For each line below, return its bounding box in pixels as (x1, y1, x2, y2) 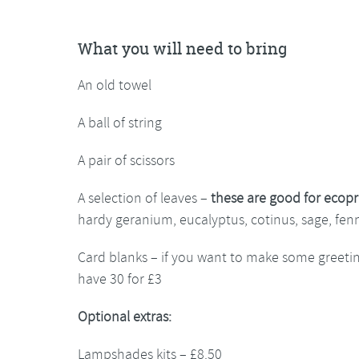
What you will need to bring (78, 38, 287, 60)
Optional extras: (78, 308, 171, 326)
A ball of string (78, 114, 162, 132)
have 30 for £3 (78, 270, 162, 288)
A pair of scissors (78, 151, 175, 170)
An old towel (78, 76, 151, 95)
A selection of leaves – (78, 189, 211, 208)
